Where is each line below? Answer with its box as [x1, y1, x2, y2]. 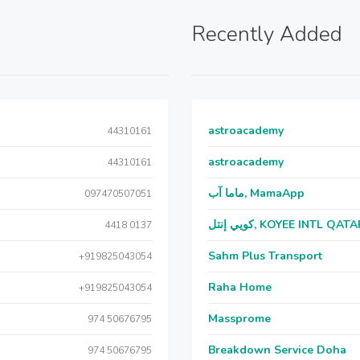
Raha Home [208, 280, 272, 295]
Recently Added [192, 20, 342, 48]
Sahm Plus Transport [208, 248, 322, 264]
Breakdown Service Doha [208, 342, 346, 358]
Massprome [208, 311, 271, 326]
